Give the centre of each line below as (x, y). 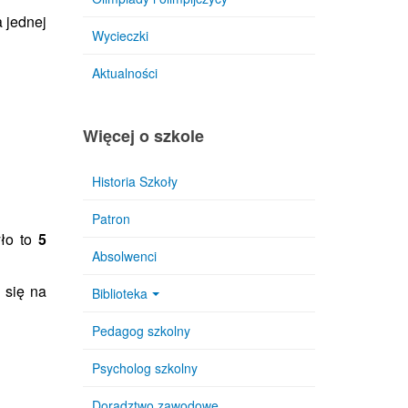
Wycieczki (120, 36)
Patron (111, 219)
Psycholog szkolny (145, 368)
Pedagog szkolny (141, 331)
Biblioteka (120, 293)
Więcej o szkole (143, 136)
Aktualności (125, 73)
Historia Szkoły (135, 181)
